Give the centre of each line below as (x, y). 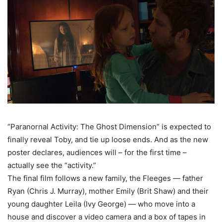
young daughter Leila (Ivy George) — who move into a (101, 204)
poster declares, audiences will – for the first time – (97, 153)
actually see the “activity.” (52, 166)
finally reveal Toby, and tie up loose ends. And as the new (108, 140)
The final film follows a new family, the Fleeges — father (105, 178)
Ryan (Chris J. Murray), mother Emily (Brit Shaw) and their (108, 191)
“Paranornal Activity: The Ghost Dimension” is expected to (109, 127)
